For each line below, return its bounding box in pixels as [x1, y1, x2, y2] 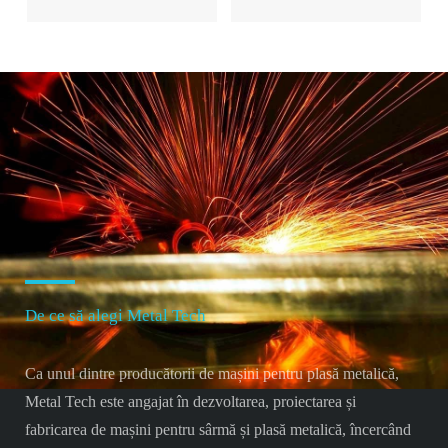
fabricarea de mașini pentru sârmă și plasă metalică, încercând [24, 420, 411, 438]
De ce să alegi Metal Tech [24, 305, 206, 325]
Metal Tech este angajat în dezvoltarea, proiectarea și [24, 392, 356, 410]
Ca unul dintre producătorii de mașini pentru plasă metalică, [24, 364, 399, 382]
